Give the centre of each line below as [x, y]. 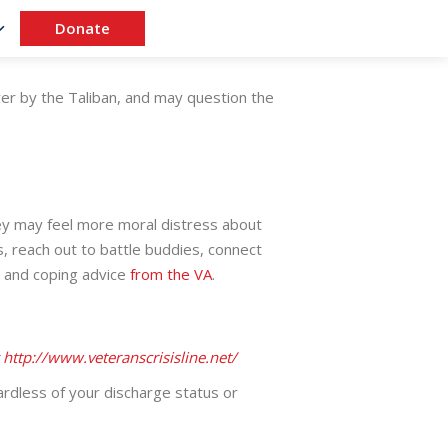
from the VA [171, 273]
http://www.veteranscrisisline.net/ [119, 356]
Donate [82, 28]
